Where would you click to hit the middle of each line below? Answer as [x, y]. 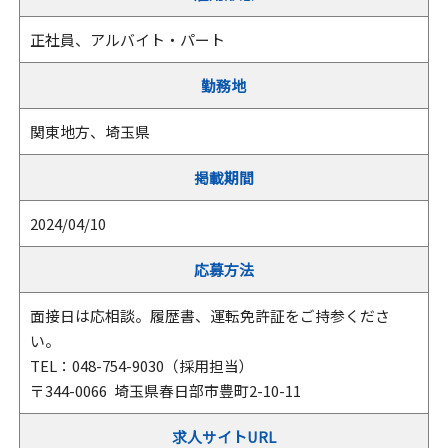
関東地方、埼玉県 [89, 131]
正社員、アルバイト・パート [127, 39]
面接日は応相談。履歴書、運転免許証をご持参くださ [209, 315]
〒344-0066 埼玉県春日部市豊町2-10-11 [172, 390]
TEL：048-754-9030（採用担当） [141, 365]
